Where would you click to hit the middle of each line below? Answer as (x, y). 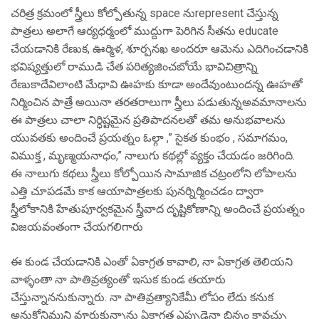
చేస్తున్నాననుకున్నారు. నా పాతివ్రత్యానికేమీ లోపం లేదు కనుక (142, 297)
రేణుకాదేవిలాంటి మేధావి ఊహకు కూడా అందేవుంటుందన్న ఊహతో (157, 84)
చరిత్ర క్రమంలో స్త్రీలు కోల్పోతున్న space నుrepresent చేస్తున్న (145, 13)
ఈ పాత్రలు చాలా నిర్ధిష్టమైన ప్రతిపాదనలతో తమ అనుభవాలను (148, 120)
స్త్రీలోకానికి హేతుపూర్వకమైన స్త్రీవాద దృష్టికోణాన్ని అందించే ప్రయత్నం (158, 209)
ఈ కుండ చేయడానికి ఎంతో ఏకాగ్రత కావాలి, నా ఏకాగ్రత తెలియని (152, 262)
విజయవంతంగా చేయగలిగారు (77, 227)
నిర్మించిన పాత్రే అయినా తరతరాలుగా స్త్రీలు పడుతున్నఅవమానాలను (159, 102)
